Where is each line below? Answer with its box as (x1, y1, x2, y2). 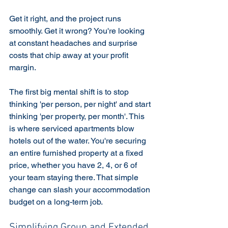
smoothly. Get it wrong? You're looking (9, 25, 147, 36)
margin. (9, 62, 36, 72)
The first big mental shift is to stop (9, 87, 131, 97)
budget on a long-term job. (9, 196, 103, 207)
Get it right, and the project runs (9, 13, 123, 23)
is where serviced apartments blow (9, 123, 136, 133)
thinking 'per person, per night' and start (9, 99, 153, 109)
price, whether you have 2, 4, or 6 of (9, 160, 139, 170)
